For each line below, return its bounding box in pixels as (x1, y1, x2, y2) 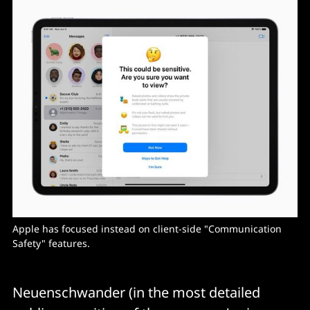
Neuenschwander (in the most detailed (12, 283, 260, 302)
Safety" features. (12, 237, 93, 250)
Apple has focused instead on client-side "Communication (12, 222, 282, 236)
